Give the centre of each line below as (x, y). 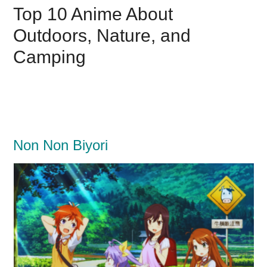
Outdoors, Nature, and (102, 35)
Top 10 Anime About (93, 14)
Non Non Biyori (61, 145)
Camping (50, 57)
